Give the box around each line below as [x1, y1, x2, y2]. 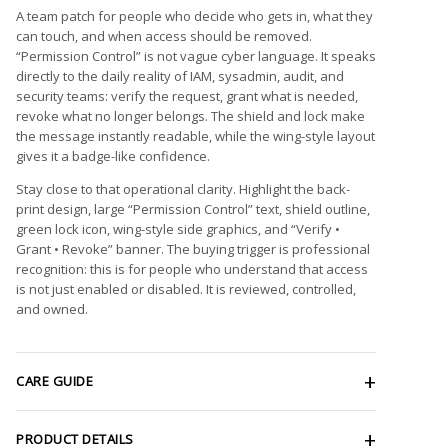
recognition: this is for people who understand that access [16, 259, 368, 278]
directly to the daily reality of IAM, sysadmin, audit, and [16, 66, 344, 85]
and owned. [16, 299, 88, 318]
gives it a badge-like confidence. [16, 146, 210, 165]
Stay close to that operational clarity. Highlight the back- [16, 179, 350, 198]
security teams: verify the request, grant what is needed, [16, 86, 358, 105]
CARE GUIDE [16, 371, 93, 390]
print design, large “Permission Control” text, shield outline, [16, 199, 370, 218]
